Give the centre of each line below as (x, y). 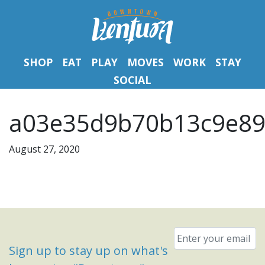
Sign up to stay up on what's (88, 251)
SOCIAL (132, 80)
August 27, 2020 (44, 149)
